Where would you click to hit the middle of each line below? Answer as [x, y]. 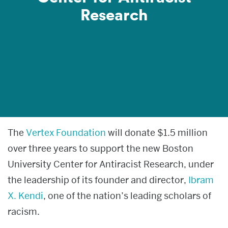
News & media [34, 12]
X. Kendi [25, 196]
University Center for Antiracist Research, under [111, 164]
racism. [24, 211]
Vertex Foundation [66, 133]
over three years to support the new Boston [101, 148]
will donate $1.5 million [157, 133]
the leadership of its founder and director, [98, 180]
